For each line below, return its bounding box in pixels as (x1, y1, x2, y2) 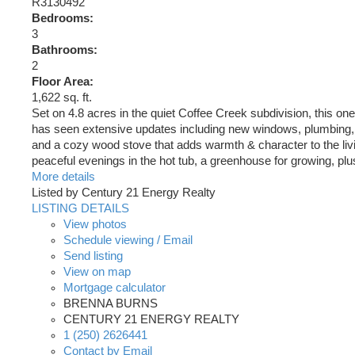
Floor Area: (32, 75, 94, 89)
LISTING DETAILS (32, 202, 129, 216)
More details (32, 170, 95, 184)
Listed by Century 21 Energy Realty (32, 186, 216, 200)
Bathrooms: (32, 44, 97, 57)
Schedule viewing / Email (63, 234, 193, 247)
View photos (63, 218, 127, 231)
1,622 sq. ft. (32, 91, 92, 105)
